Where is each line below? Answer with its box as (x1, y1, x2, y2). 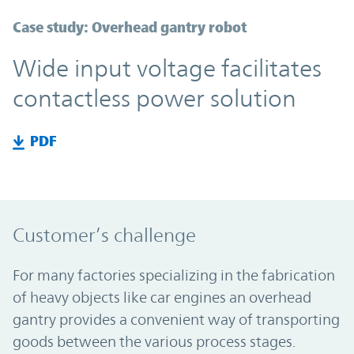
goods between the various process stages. (13, 332, 296, 350)
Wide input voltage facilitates (13, 55, 322, 83)
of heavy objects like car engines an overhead (13, 288, 311, 306)
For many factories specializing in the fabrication (13, 265, 335, 284)
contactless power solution (13, 85, 296, 113)
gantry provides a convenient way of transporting (13, 310, 340, 328)
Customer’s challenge (13, 224, 196, 247)
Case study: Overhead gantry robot (13, 18, 247, 36)
